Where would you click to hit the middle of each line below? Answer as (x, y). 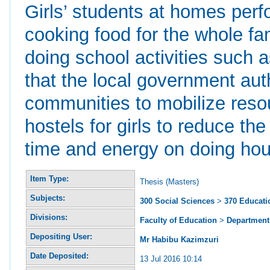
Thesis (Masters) (170, 181)
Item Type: (50, 178)
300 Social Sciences (177, 201)
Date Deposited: (60, 256)
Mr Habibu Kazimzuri (180, 239)
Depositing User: (61, 236)
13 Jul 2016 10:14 (171, 259)
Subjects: (48, 198)
